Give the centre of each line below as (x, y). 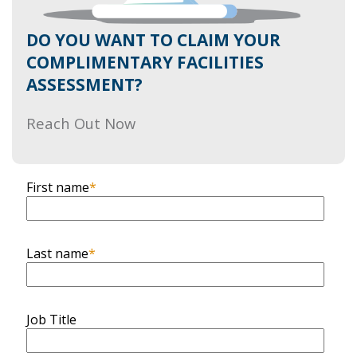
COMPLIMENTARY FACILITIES (145, 63)
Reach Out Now (81, 124)
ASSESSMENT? (84, 85)
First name (58, 187)
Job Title (51, 319)
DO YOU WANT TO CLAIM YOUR (153, 40)
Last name (57, 253)
